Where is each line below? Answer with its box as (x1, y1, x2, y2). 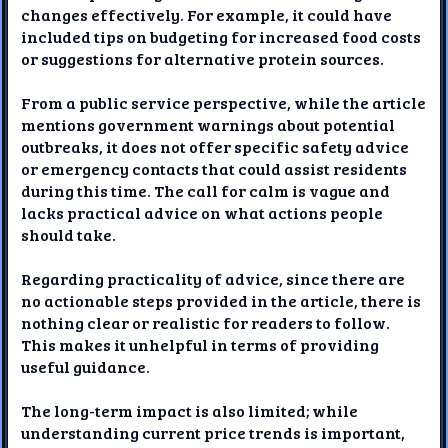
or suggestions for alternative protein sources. (21, 47, 385, 69)
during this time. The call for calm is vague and (21, 179, 391, 201)
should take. (21, 223, 117, 245)
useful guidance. (21, 355, 151, 377)
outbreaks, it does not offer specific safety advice (21, 135, 410, 157)
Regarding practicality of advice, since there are (21, 267, 406, 289)
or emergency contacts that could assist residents (21, 157, 408, 179)
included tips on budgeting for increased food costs (21, 25, 422, 47)
